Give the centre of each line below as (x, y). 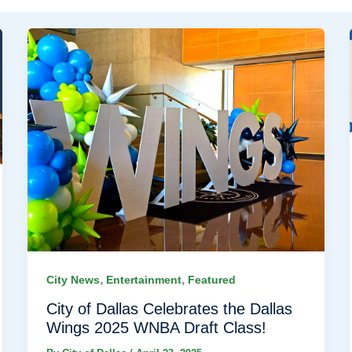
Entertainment (143, 280)
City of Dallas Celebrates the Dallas (169, 309)
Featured (211, 280)
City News (73, 280)
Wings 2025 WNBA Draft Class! (156, 328)
